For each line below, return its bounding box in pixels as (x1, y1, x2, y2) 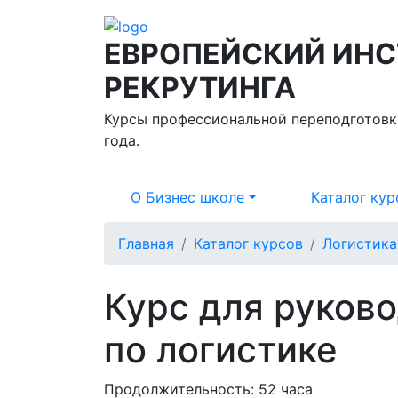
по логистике (104, 327, 338, 371)
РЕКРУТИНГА (104, 69, 296, 105)
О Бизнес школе (131, 187, 245, 206)
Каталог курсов (194, 234, 303, 252)
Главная (118, 234, 174, 252)
